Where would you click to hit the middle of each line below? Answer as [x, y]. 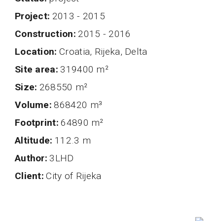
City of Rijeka [74, 176]
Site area [38, 70]
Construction [47, 34]
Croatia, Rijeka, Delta [103, 52]
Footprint [38, 123]
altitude [36, 141]
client [31, 176]
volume [35, 105]
